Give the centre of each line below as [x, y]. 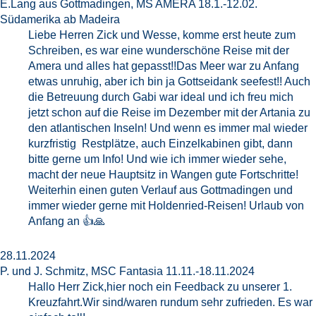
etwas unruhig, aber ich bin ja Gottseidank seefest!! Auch [169, 81]
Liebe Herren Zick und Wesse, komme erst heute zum [162, 35]
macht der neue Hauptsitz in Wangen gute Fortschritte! [163, 175]
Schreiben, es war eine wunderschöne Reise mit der [159, 50]
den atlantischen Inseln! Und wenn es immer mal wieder [168, 128]
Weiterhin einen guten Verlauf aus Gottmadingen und [160, 190]
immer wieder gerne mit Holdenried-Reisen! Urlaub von [166, 206]
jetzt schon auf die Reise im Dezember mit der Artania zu [169, 113]
